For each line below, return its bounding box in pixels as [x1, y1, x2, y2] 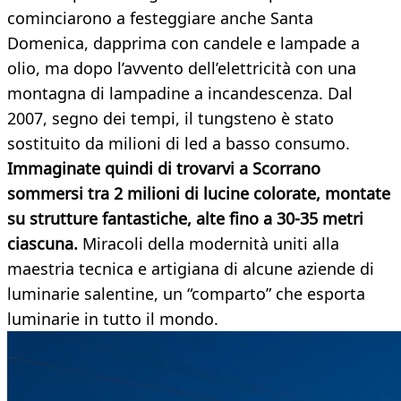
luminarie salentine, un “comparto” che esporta [7, 283, 365, 305]
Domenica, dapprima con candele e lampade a [7, 32, 360, 55]
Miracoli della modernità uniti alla [78, 233, 339, 255]
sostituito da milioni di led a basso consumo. [7, 132, 350, 155]
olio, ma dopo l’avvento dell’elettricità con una [7, 57, 356, 80]
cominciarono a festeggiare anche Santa [7, 7, 313, 30]
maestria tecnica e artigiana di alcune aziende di [7, 258, 374, 280]
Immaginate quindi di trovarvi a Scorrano [7, 158, 320, 180]
